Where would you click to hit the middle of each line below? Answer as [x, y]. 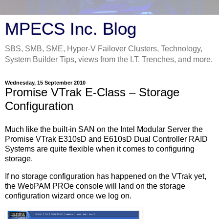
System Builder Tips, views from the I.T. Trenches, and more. [109, 59]
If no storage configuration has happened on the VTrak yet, [106, 176]
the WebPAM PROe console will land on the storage [95, 186]
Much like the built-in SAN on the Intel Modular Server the [104, 129]
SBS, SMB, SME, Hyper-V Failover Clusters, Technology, [104, 49]
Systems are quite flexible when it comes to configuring [100, 149]
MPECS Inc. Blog [71, 29]
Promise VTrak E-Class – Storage [92, 92]
